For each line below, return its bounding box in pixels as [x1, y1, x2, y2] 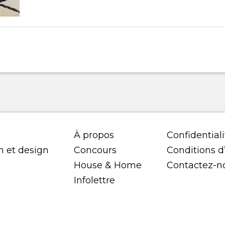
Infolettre [74, 175, 115, 186]
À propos [74, 130, 114, 141]
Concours [74, 145, 117, 156]
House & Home [74, 160, 142, 171]
